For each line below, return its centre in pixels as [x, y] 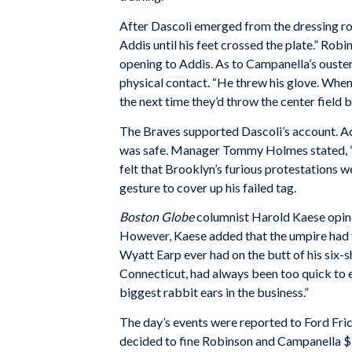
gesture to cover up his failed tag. [208, 187]
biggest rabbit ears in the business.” [214, 292]
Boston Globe [157, 217]
